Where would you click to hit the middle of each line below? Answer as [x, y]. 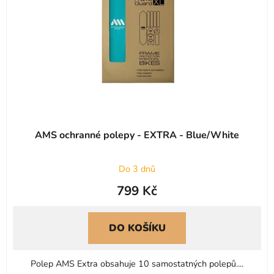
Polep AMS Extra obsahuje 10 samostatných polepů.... [137, 264]
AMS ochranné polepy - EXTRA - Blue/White [137, 135]
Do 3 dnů [137, 169]
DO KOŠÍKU [137, 228]
